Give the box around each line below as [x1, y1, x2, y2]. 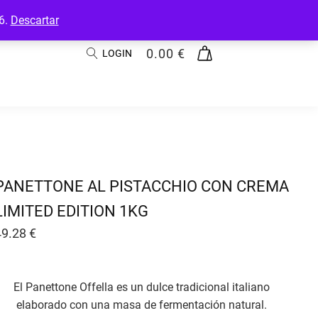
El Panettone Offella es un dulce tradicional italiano [13, 280, 270, 294]
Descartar [10, 13, 59, 27]
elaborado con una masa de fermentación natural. [16, 298, 268, 312]
